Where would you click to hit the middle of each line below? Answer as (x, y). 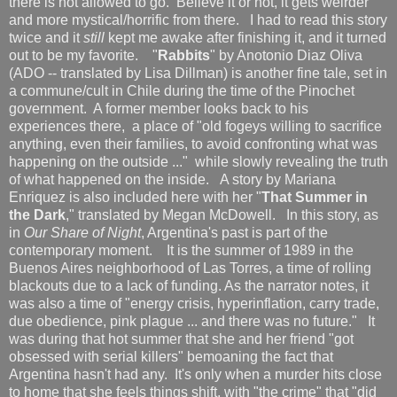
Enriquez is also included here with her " (135, 198)
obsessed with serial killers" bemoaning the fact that (171, 357)
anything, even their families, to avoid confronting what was (193, 144)
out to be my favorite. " (83, 56)
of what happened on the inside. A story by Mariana (172, 180)
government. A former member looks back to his (159, 109)
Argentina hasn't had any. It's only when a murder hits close (195, 375)
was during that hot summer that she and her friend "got (181, 339)
